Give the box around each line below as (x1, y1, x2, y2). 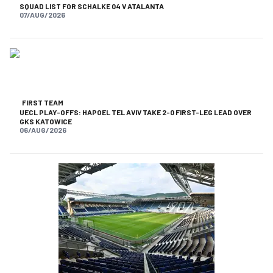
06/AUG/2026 (19, 126, 66, 135)
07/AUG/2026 (19, 10, 65, 19)
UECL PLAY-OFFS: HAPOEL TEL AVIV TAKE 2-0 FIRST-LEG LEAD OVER (19, 108, 252, 117)
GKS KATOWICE (19, 117, 72, 126)
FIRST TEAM (22, 98, 63, 107)
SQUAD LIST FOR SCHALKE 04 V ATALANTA (19, 2, 164, 11)
